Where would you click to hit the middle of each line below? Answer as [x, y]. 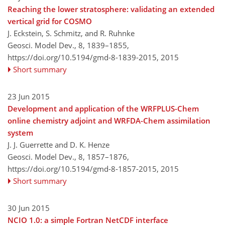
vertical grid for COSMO [50, 21]
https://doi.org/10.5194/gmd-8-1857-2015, [83, 168]
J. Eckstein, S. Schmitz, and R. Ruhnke [71, 33]
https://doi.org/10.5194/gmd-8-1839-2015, [83, 57]
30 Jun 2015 [29, 208]
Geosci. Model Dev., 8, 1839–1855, [68, 45]
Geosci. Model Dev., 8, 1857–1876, [68, 156]
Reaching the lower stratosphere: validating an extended [111, 9]
